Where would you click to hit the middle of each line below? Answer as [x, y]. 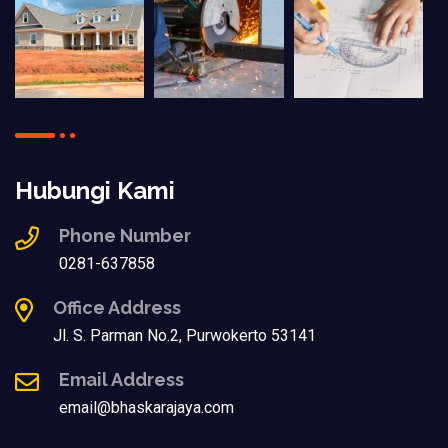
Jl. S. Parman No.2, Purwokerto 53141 [184, 336]
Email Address [121, 380]
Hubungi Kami [95, 191]
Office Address [117, 308]
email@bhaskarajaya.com [146, 408]
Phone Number [125, 236]
